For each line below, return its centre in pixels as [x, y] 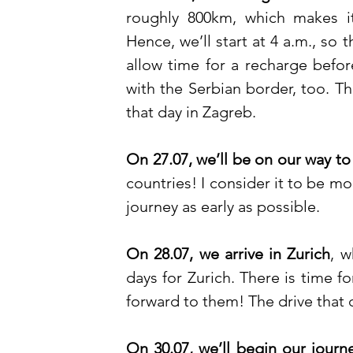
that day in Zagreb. [193, 112]
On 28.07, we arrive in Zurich [229, 254]
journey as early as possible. [225, 207]
